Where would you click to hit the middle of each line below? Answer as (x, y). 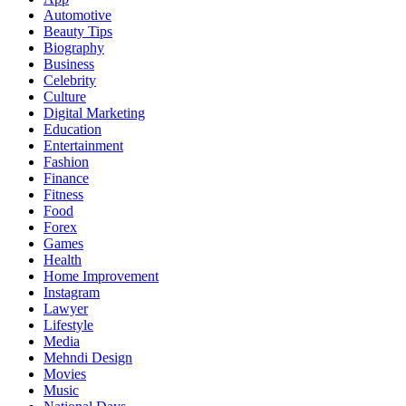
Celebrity (70, 81)
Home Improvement (101, 276)
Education (72, 130)
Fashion (66, 162)
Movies (65, 374)
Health (63, 260)
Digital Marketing (94, 113)
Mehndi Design (88, 358)
